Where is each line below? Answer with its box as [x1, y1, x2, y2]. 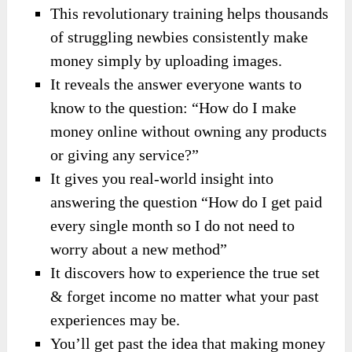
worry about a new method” [50, 240, 228, 258]
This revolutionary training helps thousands [50, 4, 329, 22]
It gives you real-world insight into [50, 169, 274, 187]
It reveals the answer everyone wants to [50, 75, 302, 93]
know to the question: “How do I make [50, 98, 297, 116]
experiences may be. [50, 310, 181, 328]
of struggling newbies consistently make [50, 27, 309, 46]
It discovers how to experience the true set [50, 263, 321, 281]
